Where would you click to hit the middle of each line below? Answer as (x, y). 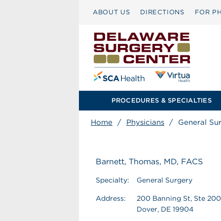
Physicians (145, 122)
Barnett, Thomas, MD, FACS (149, 162)
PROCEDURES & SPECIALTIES (161, 100)
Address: (111, 198)
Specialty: (112, 180)
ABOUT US (111, 12)
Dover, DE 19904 (165, 209)
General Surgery (165, 180)
